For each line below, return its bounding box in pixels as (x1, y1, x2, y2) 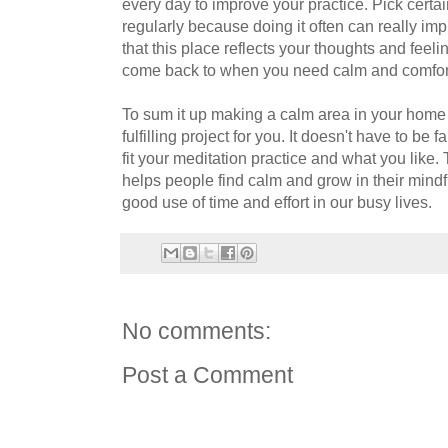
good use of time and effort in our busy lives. (122, 192, 432, 211)
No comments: (122, 319, 271, 345)
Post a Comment (122, 363, 293, 389)
